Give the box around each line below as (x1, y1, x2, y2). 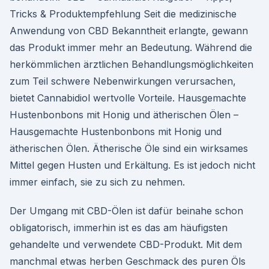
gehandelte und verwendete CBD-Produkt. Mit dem (10, 238, 242, 250)
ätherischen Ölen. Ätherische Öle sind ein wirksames (10, 142, 248, 154)
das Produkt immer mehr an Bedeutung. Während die (10, 41, 252, 53)
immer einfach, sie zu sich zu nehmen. (10, 176, 185, 188)
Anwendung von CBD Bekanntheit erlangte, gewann (10, 25, 248, 37)
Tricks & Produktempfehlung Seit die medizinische (10, 8, 237, 20)
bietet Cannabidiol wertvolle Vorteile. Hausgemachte (10, 92, 246, 104)
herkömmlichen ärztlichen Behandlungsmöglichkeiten (10, 58, 253, 70)
